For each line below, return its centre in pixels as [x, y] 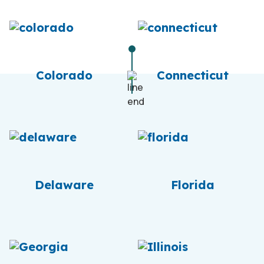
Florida [193, 185]
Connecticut [193, 75]
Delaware [64, 185]
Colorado [64, 75]
